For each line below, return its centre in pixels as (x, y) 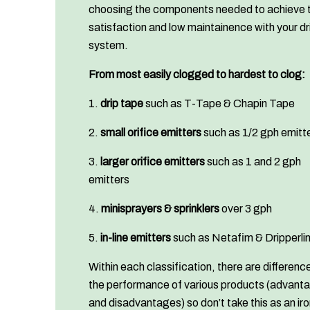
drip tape (122, 104)
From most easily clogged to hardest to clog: (197, 75)
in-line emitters (136, 238)
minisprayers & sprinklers (160, 209)
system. (108, 46)
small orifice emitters (151, 133)
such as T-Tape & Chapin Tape (219, 104)
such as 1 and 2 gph (253, 162)
